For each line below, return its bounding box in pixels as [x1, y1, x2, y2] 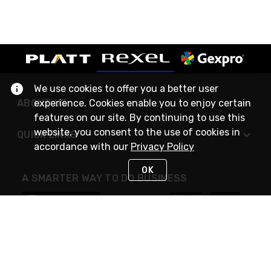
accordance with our [34, 141, 131, 152]
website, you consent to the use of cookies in [34, 126, 240, 138]
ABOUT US [17, 97, 68, 109]
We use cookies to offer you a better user [34, 83, 218, 94]
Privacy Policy [131, 141, 194, 152]
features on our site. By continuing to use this [34, 112, 245, 123]
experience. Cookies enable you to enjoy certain [34, 97, 251, 109]
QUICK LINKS [17, 128, 77, 140]
